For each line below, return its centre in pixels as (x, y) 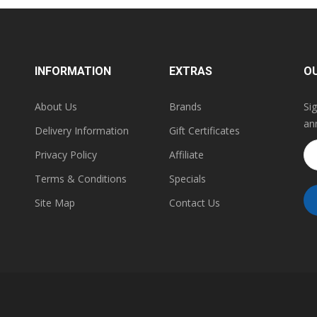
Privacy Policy (66, 155)
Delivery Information (82, 131)
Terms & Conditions (81, 179)
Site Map (55, 203)
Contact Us (195, 203)
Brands (185, 107)
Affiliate (186, 155)
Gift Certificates (204, 131)
